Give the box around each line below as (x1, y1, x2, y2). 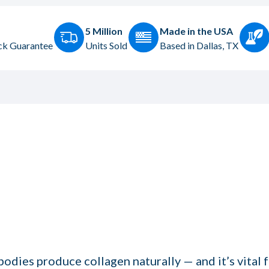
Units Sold (85, 39, 127, 51)
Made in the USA (160, 25, 233, 37)
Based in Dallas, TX (160, 39, 238, 51)
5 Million (85, 25, 122, 37)
